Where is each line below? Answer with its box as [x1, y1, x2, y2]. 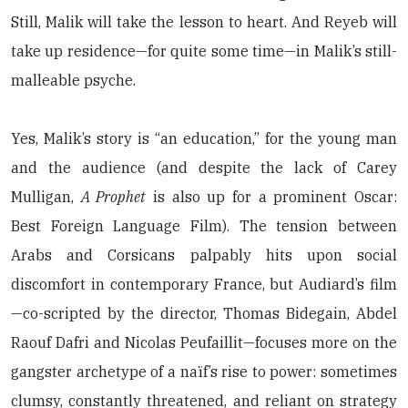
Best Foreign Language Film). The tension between [11, 217, 397, 236]
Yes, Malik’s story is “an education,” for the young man [11, 129, 397, 148]
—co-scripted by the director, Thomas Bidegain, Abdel [11, 304, 397, 323]
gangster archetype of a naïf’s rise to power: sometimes [11, 362, 397, 382]
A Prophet [80, 188, 147, 207]
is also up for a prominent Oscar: [146, 188, 398, 207]
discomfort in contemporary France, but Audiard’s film [11, 275, 397, 294]
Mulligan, [11, 188, 81, 207]
